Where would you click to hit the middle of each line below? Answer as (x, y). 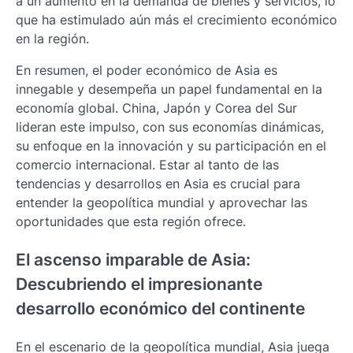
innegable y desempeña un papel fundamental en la (169, 89)
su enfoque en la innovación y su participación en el (171, 146)
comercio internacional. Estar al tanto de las (147, 165)
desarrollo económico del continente (160, 308)
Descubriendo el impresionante (139, 284)
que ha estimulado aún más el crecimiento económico (176, 20)
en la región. (52, 39)
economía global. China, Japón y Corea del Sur (156, 108)
